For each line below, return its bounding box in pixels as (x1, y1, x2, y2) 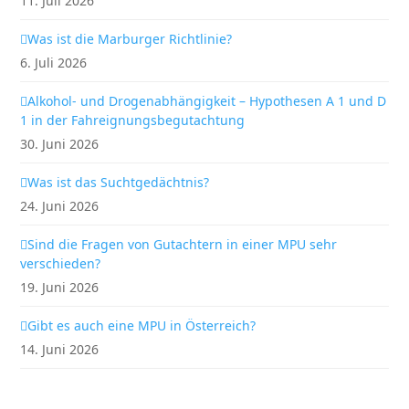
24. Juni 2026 (20, 197, 100, 215)
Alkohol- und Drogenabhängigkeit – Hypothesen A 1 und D (27, 92, 387, 110)
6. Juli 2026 (20, 54, 88, 71)
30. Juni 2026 (20, 135, 100, 152)
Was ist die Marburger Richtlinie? (27, 30, 233, 47)
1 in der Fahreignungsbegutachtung (20, 111, 246, 129)
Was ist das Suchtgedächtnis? (27, 173, 210, 191)
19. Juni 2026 (20, 278, 100, 296)
